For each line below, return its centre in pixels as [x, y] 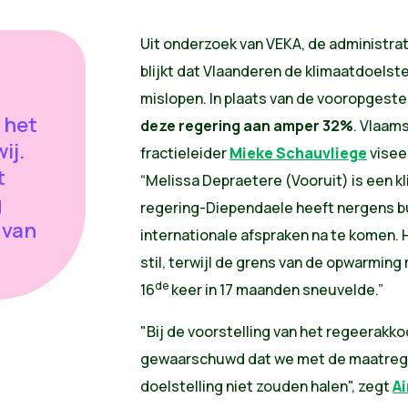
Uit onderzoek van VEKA [220, 44]
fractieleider [184, 153]
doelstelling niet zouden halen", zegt [266, 387]
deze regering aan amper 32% [246, 126]
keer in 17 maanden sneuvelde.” [278, 290]
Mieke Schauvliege [298, 153]
